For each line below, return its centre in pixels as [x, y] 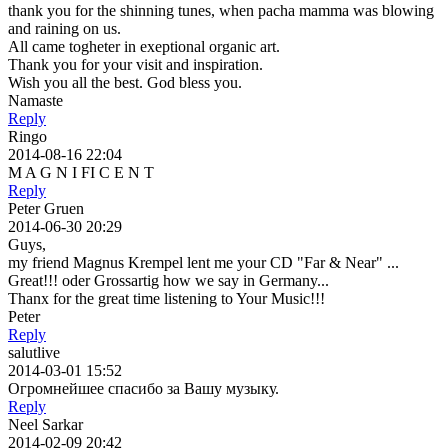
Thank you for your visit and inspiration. [135, 64]
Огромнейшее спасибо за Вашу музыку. [143, 388]
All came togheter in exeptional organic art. [144, 46]
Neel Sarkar [45, 424]
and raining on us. [64, 28]
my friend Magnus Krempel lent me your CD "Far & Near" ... [203, 262]
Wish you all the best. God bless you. [125, 82]
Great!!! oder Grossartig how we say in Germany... [168, 280]
